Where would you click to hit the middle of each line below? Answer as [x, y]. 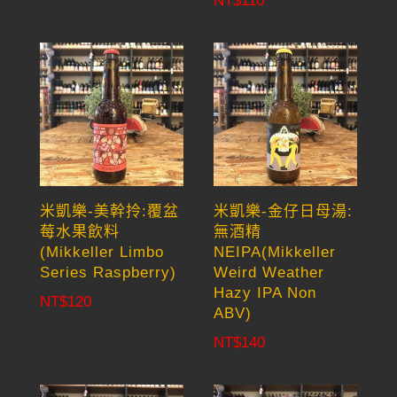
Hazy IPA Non [265, 293]
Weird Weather [269, 273]
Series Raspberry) [108, 273]
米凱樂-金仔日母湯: [284, 212]
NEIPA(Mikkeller [275, 253]
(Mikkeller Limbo [101, 253]
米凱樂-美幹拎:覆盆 [109, 212]
